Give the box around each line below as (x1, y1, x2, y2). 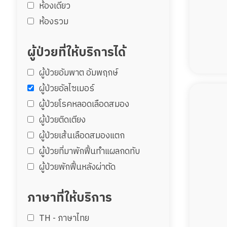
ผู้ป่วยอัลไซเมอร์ (39, 82, 94, 96)
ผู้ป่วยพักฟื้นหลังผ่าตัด (39, 160, 116, 174)
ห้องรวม (39, 15, 68, 29)
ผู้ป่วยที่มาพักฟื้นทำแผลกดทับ (39, 144, 140, 159)
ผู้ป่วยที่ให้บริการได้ (27, 43, 126, 63)
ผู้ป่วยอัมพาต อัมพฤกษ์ (39, 66, 118, 80)
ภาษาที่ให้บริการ (27, 188, 112, 208)
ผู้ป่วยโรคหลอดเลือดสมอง (39, 97, 129, 111)
